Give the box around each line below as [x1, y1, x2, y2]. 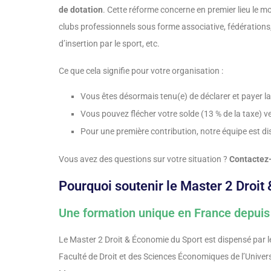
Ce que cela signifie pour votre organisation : [59, 66, 223, 76]
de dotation [59, 5, 103, 15]
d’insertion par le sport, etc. [59, 39, 160, 49]
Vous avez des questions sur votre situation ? [59, 154, 229, 165]
